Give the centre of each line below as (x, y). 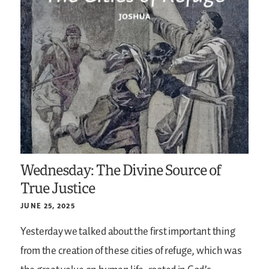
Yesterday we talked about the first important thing (128, 232)
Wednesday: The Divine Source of (121, 170)
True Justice (58, 188)
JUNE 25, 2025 (48, 206)
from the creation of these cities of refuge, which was (131, 251)
